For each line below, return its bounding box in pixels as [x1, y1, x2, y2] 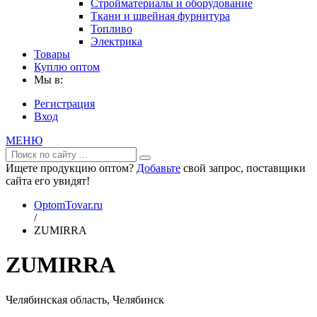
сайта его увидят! [6, 175, 90, 187]
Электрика [91, 35, 142, 47]
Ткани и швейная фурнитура [91, 10, 230, 22]
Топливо [91, 23, 132, 35]
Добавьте [137, 162, 180, 174]
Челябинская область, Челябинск [6, 293, 164, 306]
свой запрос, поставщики [180, 162, 306, 174]
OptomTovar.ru [34, 199, 103, 211]
